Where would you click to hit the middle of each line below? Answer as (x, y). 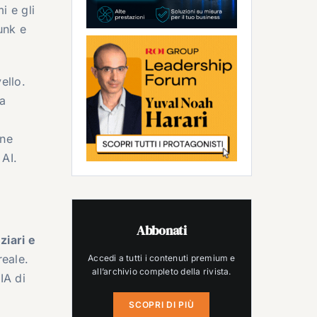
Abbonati (161, 230)
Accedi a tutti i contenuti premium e (162, 258)
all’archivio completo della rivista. (162, 271)
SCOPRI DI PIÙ (162, 304)
